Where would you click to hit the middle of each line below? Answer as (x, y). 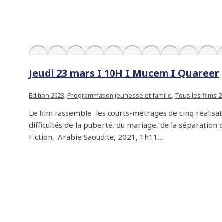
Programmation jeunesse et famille (120, 95)
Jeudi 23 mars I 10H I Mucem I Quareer (124, 73)
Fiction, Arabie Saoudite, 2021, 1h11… (96, 137)
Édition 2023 (47, 95)
